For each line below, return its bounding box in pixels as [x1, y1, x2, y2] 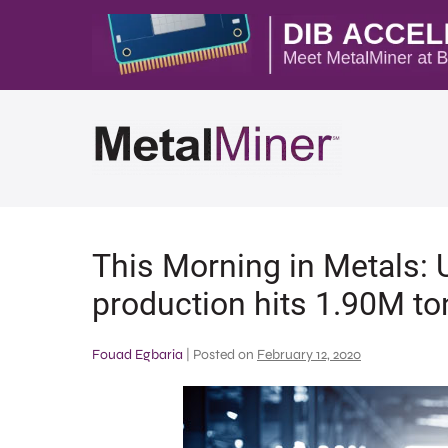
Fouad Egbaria [92, 346, 183, 363]
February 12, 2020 [257, 346, 361, 363]
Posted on [193, 346, 254, 363]
